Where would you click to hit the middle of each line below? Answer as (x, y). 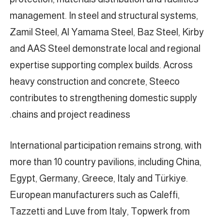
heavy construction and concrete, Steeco (95, 81)
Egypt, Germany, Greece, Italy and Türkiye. (99, 178)
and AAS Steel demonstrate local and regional (105, 48)
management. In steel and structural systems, (104, 15)
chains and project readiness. (71, 114)
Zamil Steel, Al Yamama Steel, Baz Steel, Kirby (107, 32)
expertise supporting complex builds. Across (101, 65)
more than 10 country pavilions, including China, (106, 162)
